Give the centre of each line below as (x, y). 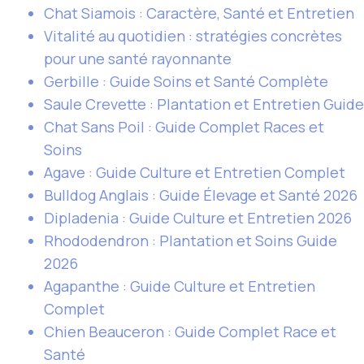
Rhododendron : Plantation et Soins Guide (191, 240)
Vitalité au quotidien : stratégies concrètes (193, 36)
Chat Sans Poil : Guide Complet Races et (184, 127)
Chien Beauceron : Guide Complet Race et (190, 331)
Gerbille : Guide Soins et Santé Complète (186, 81)
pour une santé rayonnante (138, 58)
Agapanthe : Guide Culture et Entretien (180, 286)
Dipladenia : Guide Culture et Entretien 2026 (198, 218)
